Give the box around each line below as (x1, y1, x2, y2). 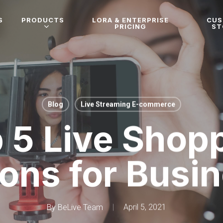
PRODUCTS (21, 15, 64, 24)
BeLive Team (58, 202, 103, 212)
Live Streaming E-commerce (80, 100, 175, 109)
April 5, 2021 (123, 202, 166, 212)
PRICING (114, 22, 147, 30)
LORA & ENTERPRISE (92, 15, 169, 24)
